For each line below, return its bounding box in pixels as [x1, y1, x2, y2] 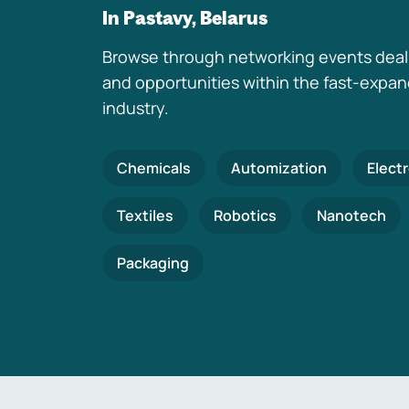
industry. [102, 97, 169, 119]
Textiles [117, 205, 173, 225]
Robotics [214, 205, 277, 225]
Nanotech [317, 205, 386, 225]
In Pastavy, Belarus [102, 6, 267, 29]
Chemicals [117, 158, 191, 178]
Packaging [117, 253, 189, 273]
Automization [231, 158, 327, 178]
